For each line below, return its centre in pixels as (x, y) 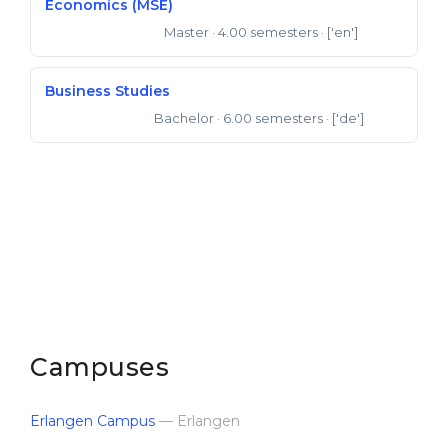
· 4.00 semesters (264, 32)
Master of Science (99, 33)
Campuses (99, 367)
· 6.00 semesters (269, 118)
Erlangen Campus (94, 421)
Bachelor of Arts (94, 119)
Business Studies (107, 91)
